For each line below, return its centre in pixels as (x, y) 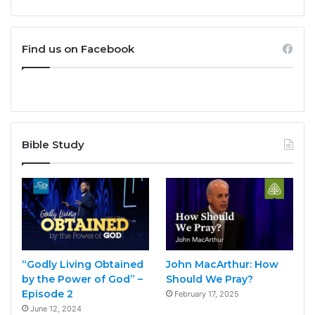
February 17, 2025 (206, 294)
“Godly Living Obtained (83, 264)
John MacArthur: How (222, 264)
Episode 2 (47, 294)
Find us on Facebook (78, 49)
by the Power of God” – (82, 279)
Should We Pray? (209, 279)
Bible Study (53, 145)
